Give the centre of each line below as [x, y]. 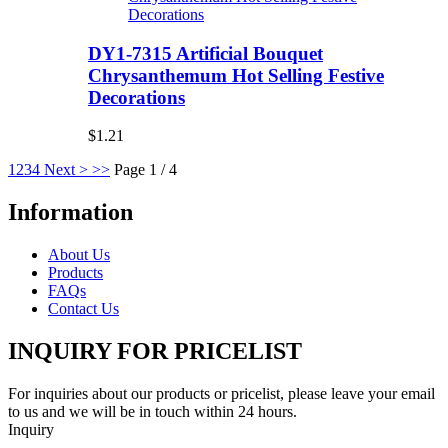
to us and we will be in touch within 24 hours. [152, 411]
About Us [79, 255]
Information [70, 212]
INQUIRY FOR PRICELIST [155, 351]
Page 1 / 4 [145, 170]
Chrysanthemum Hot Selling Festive [236, 75]
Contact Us [83, 309]
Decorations [136, 97]
